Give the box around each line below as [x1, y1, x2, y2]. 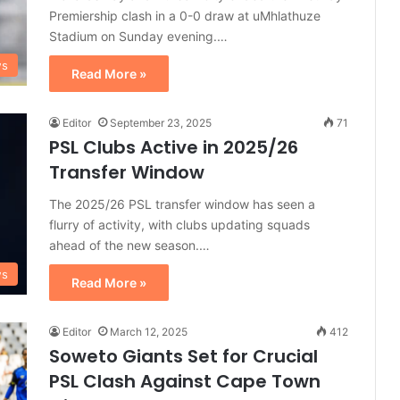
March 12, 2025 [110, 325, 187, 338]
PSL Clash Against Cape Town [49, 369, 321, 394]
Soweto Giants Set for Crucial [49, 344, 318, 369]
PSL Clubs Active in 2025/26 [49, 135, 298, 160]
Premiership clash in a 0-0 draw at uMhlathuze [49, 8, 321, 23]
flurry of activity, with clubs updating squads [49, 217, 310, 232]
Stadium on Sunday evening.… [49, 29, 228, 44]
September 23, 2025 [110, 116, 212, 129]
